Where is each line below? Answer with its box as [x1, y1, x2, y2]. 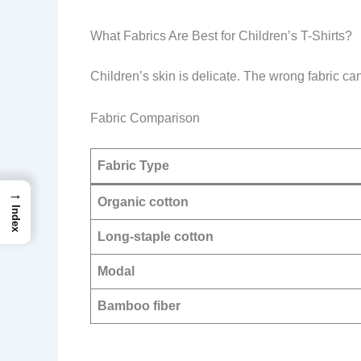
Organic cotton [98, 194, 189, 209]
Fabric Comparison [90, 110, 200, 125]
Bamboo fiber [98, 298, 180, 313]
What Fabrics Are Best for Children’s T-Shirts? [90, 29, 352, 44]
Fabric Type [98, 158, 169, 172]
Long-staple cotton [98, 229, 214, 243]
